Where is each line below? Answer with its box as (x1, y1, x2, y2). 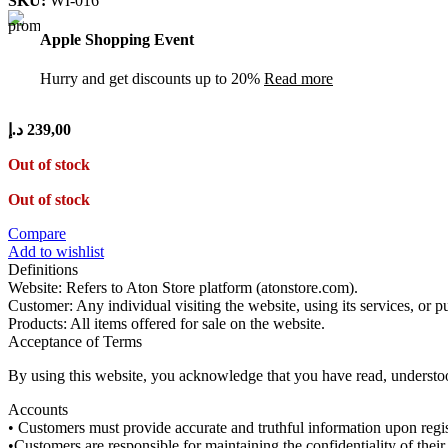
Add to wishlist (8, 243, 104, 261)
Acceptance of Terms (8, 333, 142, 351)
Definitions (8, 261, 78, 279)
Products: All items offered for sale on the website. (8, 315, 325, 333)
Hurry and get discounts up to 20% (40, 70, 264, 88)
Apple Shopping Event (40, 30, 194, 48)
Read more (264, 70, 333, 88)
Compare (8, 225, 66, 243)
